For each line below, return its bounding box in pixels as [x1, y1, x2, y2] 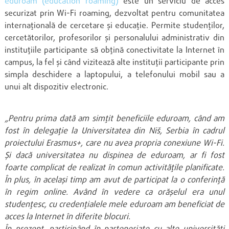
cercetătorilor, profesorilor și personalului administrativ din [4, 32, 225, 45]
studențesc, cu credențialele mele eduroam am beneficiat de [4, 199, 225, 212]
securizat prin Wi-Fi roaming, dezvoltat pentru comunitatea [4, 8, 225, 20]
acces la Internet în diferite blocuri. [4, 211, 130, 224]
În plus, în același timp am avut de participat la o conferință [4, 174, 225, 187]
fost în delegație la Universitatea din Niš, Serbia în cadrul [4, 125, 225, 138]
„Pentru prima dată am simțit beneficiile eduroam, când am [4, 113, 225, 126]
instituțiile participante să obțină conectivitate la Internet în [4, 44, 225, 57]
